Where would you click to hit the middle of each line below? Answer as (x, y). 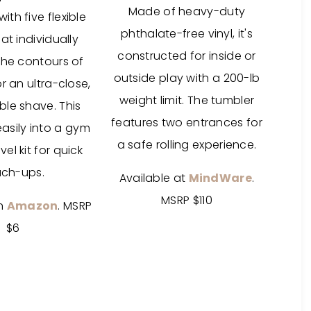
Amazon (32, 206)
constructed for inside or (187, 56)
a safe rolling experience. (187, 145)
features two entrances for (187, 123)
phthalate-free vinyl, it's (187, 34)
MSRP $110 (187, 200)
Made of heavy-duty (187, 11)
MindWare (220, 178)
